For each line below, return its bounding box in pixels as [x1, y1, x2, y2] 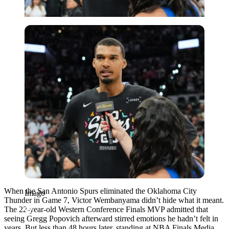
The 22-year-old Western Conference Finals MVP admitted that [4, 204, 208, 214]
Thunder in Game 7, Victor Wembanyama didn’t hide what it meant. [4, 195, 224, 204]
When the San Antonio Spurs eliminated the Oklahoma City [4, 186, 197, 195]
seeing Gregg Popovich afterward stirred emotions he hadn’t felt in [4, 214, 218, 223]
